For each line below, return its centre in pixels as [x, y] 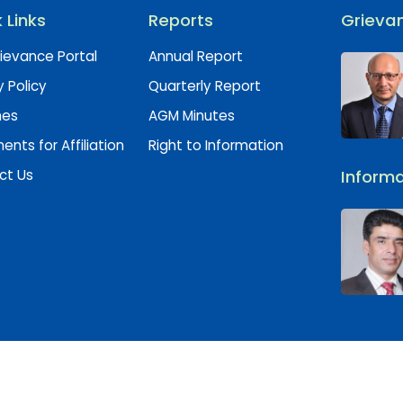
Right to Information [215, 146]
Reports [180, 21]
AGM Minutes [191, 116]
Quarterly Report [204, 86]
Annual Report [195, 57]
